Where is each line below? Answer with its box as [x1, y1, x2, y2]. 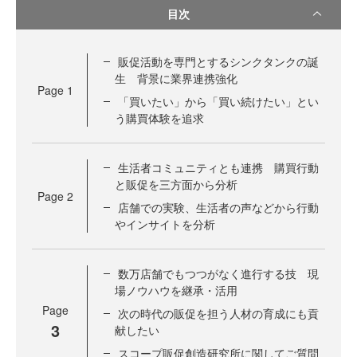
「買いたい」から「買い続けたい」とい [118, 93, 319, 109]
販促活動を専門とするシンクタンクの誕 [118, 53, 319, 69]
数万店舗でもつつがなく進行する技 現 [118, 265, 319, 281]
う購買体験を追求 [115, 110, 204, 126]
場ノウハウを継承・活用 [115, 282, 237, 298]
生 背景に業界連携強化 [115, 70, 237, 86]
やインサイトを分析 [115, 216, 215, 232]
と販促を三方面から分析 [115, 176, 237, 192]
